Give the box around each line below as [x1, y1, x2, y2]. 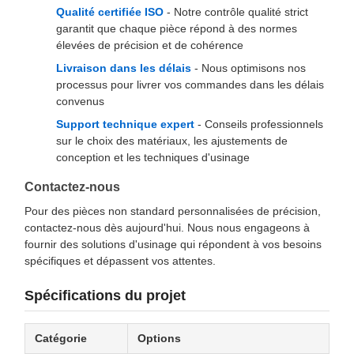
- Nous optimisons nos [191, 62, 306, 74]
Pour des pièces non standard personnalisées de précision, [24, 205, 321, 217]
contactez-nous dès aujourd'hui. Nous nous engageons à [24, 221, 310, 234]
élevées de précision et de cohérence [56, 39, 243, 51]
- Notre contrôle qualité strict [164, 6, 308, 18]
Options [137, 332, 181, 345]
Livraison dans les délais [56, 62, 191, 74]
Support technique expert [56, 118, 194, 130]
